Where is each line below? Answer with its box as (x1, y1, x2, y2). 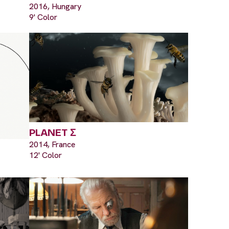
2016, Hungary (29, 1, 81, 12)
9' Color (29, 12, 57, 23)
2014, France (29, 139, 75, 150)
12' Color (29, 150, 62, 161)
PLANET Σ (29, 126, 76, 139)
